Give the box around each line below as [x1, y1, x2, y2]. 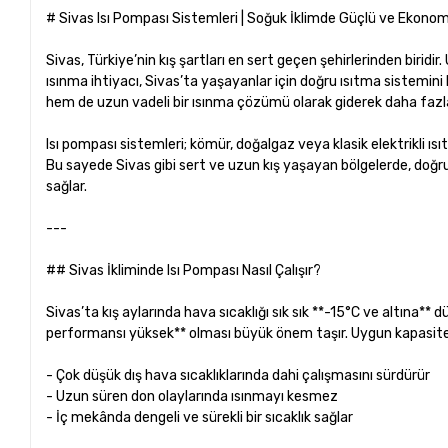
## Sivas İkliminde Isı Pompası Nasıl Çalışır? [46, 261, 322, 279]
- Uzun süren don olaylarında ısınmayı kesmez [46, 387, 345, 405]
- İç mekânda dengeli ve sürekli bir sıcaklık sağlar [46, 408, 360, 426]
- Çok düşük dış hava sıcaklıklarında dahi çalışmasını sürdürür [46, 366, 437, 384]
